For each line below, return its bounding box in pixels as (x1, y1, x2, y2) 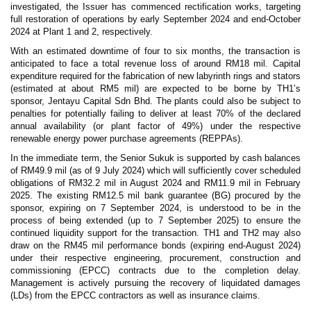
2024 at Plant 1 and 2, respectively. (10, 26, 155, 37)
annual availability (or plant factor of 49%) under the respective (10, 120, 301, 131)
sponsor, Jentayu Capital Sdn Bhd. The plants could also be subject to (10, 95, 301, 106)
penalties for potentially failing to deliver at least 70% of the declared (10, 108, 301, 119)
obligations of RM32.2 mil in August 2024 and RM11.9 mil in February (10, 177, 301, 188)
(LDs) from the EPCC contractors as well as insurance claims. (10, 289, 260, 301)
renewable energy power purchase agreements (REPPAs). (10, 133, 243, 144)
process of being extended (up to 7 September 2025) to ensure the (10, 215, 301, 226)
